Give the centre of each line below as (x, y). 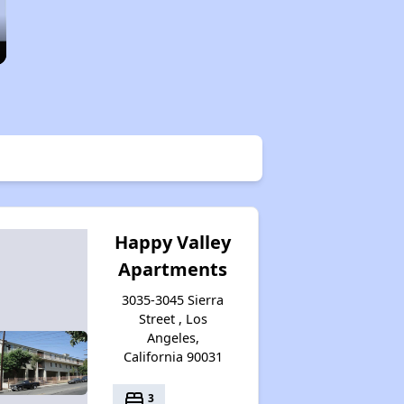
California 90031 (173, 356)
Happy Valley (173, 242)
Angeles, (173, 337)
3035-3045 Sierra (173, 299)
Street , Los (173, 318)
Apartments (173, 269)
